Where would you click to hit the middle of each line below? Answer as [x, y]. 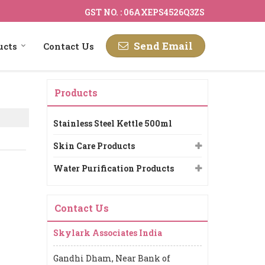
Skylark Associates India [108, 232]
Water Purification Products [114, 168]
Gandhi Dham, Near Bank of [112, 258]
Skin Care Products [94, 146]
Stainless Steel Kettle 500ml [113, 123]
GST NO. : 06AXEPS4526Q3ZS [145, 12]
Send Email [163, 46]
